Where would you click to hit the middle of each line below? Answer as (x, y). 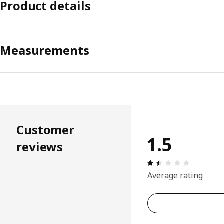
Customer (46, 130)
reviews (40, 147)
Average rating (175, 175)
